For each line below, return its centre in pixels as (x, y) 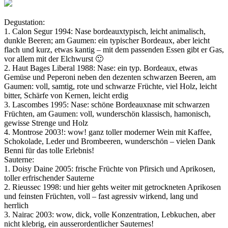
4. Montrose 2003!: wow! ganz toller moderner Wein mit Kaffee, (108, 132)
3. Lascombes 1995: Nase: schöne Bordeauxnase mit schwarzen (107, 105)
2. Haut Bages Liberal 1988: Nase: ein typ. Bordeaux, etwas (101, 68)
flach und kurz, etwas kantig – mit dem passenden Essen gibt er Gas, (114, 50)
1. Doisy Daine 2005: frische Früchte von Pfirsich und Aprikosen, (110, 169)
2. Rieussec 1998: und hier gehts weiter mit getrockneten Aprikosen (112, 187)
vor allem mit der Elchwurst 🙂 (54, 59)
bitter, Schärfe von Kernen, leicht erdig (66, 96)
